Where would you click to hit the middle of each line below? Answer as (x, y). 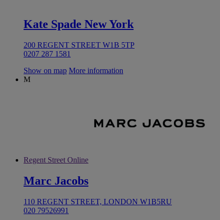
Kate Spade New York (79, 24)
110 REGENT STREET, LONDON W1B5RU (98, 202)
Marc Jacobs (56, 181)
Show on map (45, 71)
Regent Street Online (56, 160)
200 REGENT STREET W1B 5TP (79, 45)
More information (96, 71)
